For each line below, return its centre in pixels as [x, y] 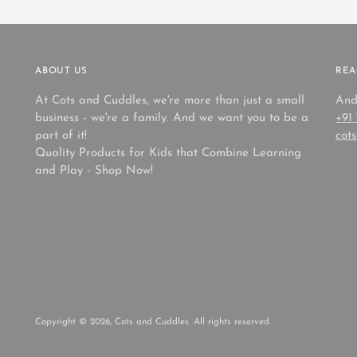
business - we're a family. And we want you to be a [172, 119]
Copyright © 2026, [75, 322]
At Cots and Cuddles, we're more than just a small [170, 101]
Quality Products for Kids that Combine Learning [169, 154]
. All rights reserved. [230, 322]
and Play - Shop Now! [94, 171]
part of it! [61, 136]
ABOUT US [62, 71]
